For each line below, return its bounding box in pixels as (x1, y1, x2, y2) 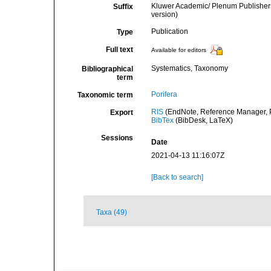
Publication (151, 27, 188, 36)
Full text (105, 45, 133, 54)
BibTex (151, 116, 174, 125)
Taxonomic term (77, 91, 133, 99)
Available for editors (151, 47, 206, 54)
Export (109, 108, 133, 117)
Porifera (151, 90, 177, 99)
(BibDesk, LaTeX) (173, 116, 233, 125)
